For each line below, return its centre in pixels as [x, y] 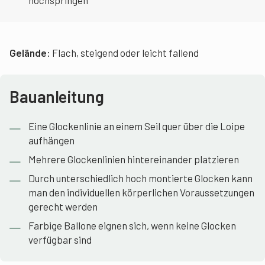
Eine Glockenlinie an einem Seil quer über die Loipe [137, 126]
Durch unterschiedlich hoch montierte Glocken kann [140, 178]
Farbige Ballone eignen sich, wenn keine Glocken [132, 226]
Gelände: [30, 53]
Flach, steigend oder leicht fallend [125, 53]
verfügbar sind [60, 240]
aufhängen [51, 140]
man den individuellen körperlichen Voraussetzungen [141, 193]
